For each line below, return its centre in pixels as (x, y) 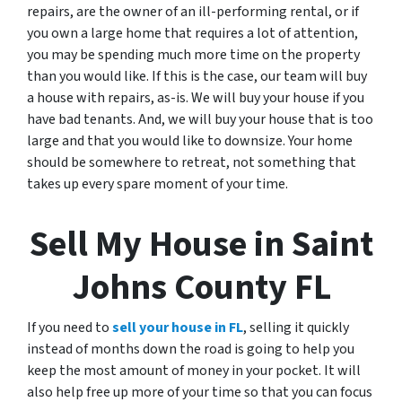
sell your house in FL (178, 327)
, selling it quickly (296, 327)
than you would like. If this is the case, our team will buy (197, 76)
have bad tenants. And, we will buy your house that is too (200, 119)
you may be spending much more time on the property (193, 54)
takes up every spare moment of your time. (157, 184)
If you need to (70, 327)
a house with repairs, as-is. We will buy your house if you (196, 97)
